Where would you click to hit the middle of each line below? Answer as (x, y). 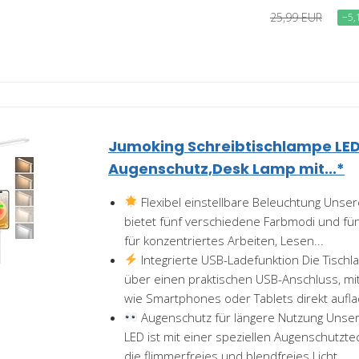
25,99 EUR (296, 17)
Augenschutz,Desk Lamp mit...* (226, 168)
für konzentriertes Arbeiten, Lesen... (224, 240)
